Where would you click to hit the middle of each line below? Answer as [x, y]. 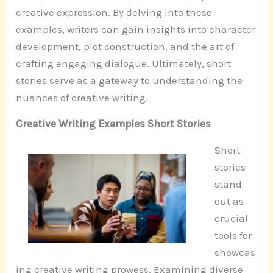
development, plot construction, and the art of [125, 47]
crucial [231, 218]
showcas [235, 253]
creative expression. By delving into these [114, 12]
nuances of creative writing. [82, 98]
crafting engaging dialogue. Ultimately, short [124, 64]
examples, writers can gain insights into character [136, 30]
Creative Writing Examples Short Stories [114, 124]
